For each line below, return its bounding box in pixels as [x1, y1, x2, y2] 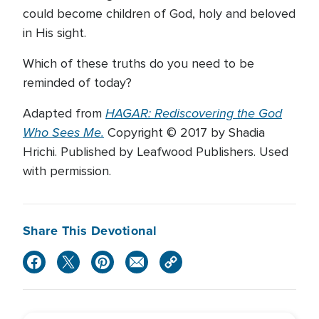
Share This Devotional [23, 221, 157, 240]
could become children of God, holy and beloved [23, 6, 296, 21]
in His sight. [23, 25, 86, 41]
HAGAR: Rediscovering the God [105, 104, 282, 122]
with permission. [23, 163, 111, 179]
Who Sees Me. [23, 123, 104, 142]
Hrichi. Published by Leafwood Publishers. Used [23, 144, 288, 159]
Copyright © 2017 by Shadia [104, 125, 265, 140]
